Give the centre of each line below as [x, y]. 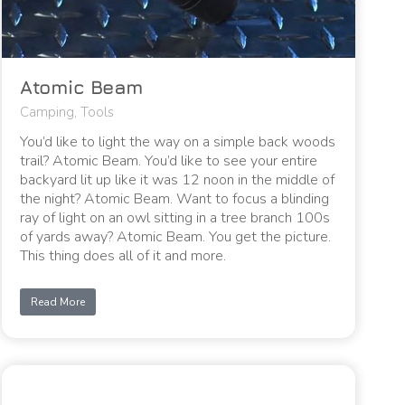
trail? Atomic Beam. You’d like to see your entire [169, 160]
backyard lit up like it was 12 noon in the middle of [178, 179]
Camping [47, 112]
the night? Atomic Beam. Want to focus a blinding [175, 198]
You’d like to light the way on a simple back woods [178, 141]
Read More [58, 301]
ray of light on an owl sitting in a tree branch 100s [175, 217]
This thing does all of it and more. [123, 255]
